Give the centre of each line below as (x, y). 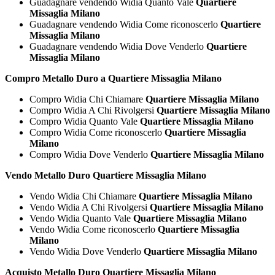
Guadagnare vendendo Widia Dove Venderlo (118, 46)
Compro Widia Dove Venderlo (90, 154)
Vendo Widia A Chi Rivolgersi (90, 207)
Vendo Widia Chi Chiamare (84, 196)
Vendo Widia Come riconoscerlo (94, 229)
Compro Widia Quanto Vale (85, 121)
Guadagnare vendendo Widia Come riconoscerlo (125, 24)
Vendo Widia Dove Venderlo (87, 251)
